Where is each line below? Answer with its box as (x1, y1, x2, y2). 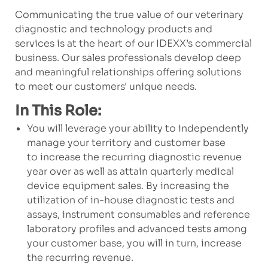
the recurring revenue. (26, 251, 133, 264)
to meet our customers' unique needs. (14, 80, 197, 93)
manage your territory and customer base (26, 136, 226, 150)
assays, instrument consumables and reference (26, 208, 250, 221)
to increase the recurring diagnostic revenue (26, 151, 242, 164)
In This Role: (14, 102, 101, 120)
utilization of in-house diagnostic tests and (26, 194, 234, 207)
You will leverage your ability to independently (26, 122, 249, 135)
